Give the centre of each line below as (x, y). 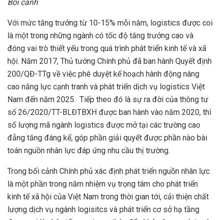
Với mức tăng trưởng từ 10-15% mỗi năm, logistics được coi (110, 23)
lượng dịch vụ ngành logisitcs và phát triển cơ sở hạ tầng (103, 210)
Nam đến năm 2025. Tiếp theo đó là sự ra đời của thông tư (108, 100)
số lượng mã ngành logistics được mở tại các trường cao (104, 125)
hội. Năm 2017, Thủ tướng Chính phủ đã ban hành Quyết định (110, 61)
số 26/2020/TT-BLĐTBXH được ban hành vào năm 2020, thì (109, 112)
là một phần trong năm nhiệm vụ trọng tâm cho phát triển (103, 184)
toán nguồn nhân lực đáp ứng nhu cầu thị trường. (89, 151)
